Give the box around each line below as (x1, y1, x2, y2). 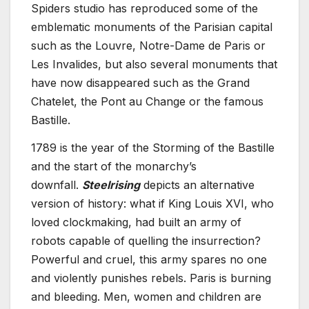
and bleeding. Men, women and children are (31, 289, 261, 303)
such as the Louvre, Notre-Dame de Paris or (31, 39, 266, 53)
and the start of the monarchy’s (31, 159, 197, 173)
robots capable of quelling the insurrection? (31, 233, 261, 248)
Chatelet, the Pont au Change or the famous (31, 94, 263, 109)
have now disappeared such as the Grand (31, 76, 250, 90)
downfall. (31, 177, 82, 192)
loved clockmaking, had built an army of (31, 215, 241, 229)
